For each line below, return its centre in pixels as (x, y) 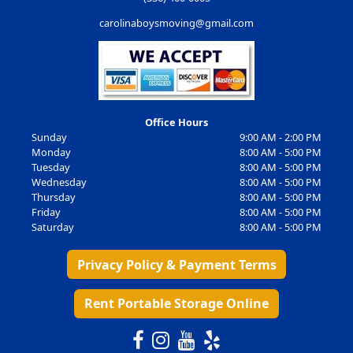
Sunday (49, 137)
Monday (51, 152)
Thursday (53, 197)
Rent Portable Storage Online (176, 304)
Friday (46, 212)
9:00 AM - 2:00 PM (281, 137)
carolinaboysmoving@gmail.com (176, 23)
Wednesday (59, 182)
